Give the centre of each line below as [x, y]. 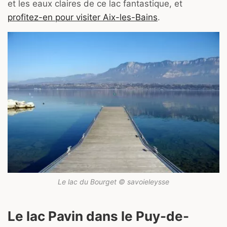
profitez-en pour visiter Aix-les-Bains [83, 17]
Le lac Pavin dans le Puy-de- [98, 216]
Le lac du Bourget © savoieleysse [113, 182]
